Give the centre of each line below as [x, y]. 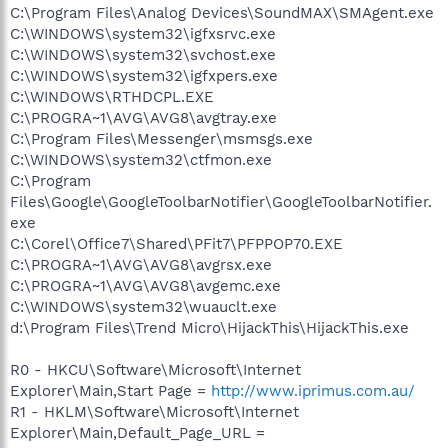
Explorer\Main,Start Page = [110, 390]
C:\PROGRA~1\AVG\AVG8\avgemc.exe [145, 285]
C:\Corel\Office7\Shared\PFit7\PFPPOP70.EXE [176, 243]
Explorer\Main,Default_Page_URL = [137, 432]
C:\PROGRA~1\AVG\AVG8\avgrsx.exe [141, 264]
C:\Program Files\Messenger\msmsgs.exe [161, 138]
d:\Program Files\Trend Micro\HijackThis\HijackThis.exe [209, 327]
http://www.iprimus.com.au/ [313, 390]
